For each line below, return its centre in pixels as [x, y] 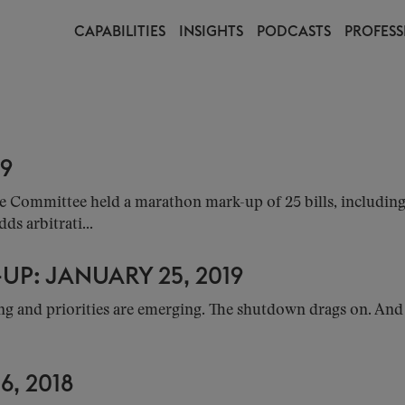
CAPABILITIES [120, 32]
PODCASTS [294, 32]
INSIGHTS [211, 32]
